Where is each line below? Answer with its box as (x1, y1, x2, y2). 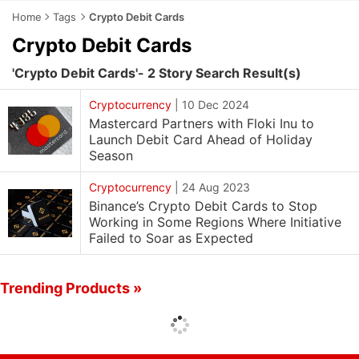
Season (89, 147, 133, 163)
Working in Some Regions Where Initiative (89, 214, 341, 230)
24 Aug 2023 (182, 180, 250, 194)
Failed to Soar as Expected (89, 230, 253, 246)
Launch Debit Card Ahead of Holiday (89, 131, 313, 147)
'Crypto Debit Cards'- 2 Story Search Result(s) (12, 65, 301, 81)
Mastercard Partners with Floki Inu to (89, 115, 314, 131)
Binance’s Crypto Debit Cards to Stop (89, 198, 317, 214)
